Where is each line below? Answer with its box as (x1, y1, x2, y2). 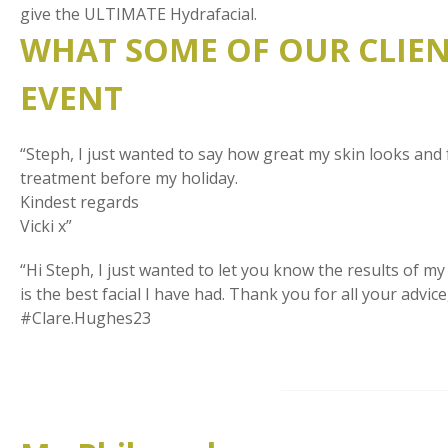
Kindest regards (20, 191, 139, 214)
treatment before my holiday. (20, 167, 238, 190)
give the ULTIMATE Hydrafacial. (20, 3, 257, 26)
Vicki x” (20, 215, 72, 238)
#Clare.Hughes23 (20, 307, 151, 330)
